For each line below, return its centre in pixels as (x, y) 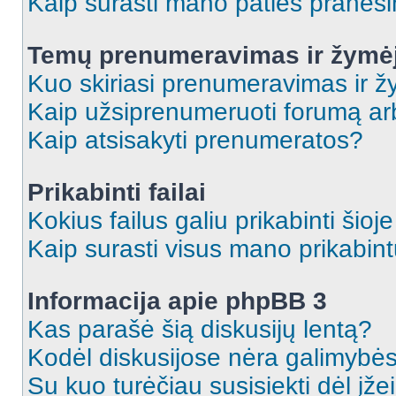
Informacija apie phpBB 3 (177, 301)
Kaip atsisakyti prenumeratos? (195, 140)
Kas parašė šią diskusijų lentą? (200, 329)
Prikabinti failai (117, 192)
